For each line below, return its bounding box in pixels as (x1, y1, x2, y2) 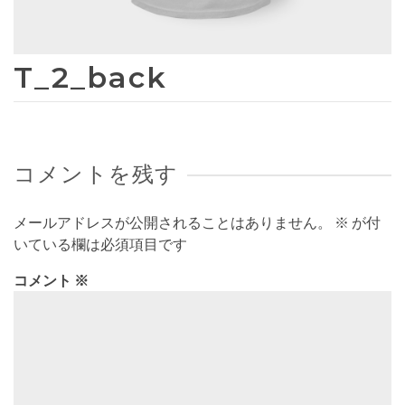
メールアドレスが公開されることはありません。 (14, 213, 332, 231)
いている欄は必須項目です (14, 235, 187, 253)
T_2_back (14, 60, 167, 95)
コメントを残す (14, 161, 179, 187)
